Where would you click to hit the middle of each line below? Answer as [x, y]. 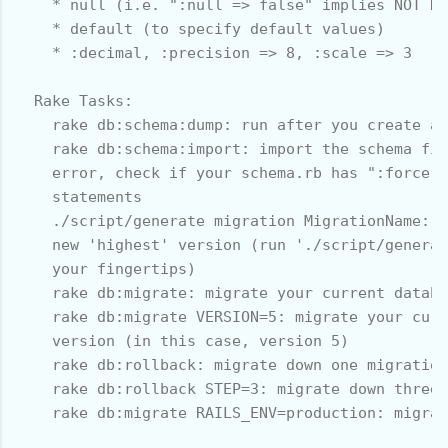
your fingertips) [106, 268]
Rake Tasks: [74, 100]
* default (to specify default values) [200, 28]
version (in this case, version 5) [182, 340]
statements [79, 196]
